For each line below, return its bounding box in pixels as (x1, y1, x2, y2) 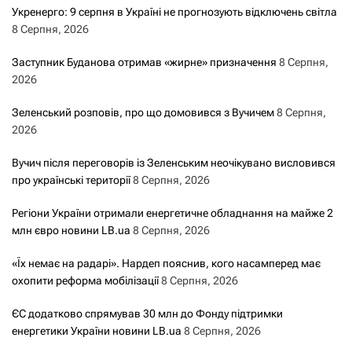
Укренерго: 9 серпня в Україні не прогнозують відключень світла (12, 5, 337, 19)
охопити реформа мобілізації (12, 274, 159, 288)
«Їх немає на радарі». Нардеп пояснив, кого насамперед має (12, 257, 321, 270)
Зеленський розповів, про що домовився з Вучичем (12, 106, 274, 119)
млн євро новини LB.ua (12, 224, 130, 237)
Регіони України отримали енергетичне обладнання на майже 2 (12, 207, 333, 220)
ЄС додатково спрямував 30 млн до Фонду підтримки (12, 307, 283, 321)
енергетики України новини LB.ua (12, 324, 181, 338)
